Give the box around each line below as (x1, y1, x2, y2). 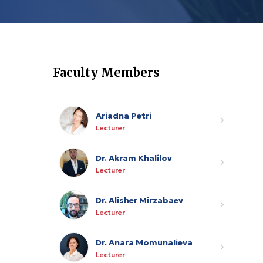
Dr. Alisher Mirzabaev (96, 194, 183, 205)
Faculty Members (53, 65, 160, 80)
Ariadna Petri (96, 110, 151, 121)
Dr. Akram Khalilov (96, 152, 172, 163)
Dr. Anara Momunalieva (96, 237, 193, 248)
